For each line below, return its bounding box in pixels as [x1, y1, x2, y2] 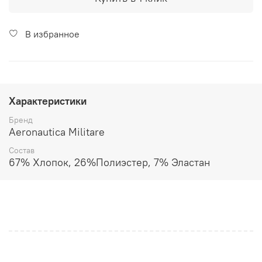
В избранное [25, 28, 80, 40]
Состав [9, 145, 35, 156]
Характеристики [9, 94, 87, 108]
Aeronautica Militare [9, 125, 105, 139]
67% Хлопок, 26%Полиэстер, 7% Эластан [9, 156, 210, 170]
